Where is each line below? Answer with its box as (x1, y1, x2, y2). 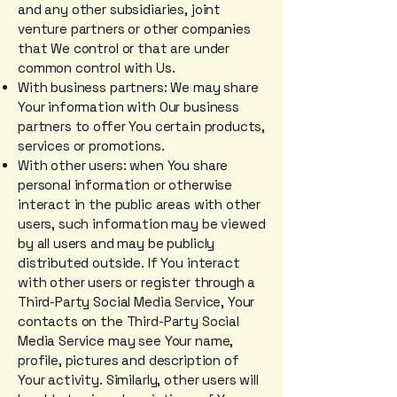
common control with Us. (18, 59, 175, 76)
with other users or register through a (18, 274, 256, 291)
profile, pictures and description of (18, 352, 239, 369)
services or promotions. (18, 137, 165, 154)
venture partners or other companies (18, 20, 251, 37)
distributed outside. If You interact (18, 254, 240, 271)
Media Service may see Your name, (18, 332, 234, 349)
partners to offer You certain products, (18, 118, 266, 135)
